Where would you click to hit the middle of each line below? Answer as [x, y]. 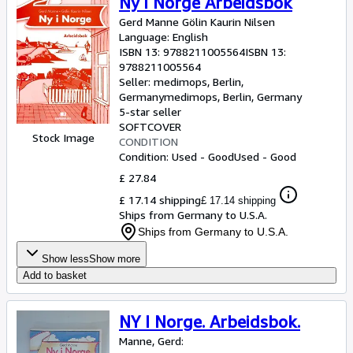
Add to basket [55, 275]
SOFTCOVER [150, 126]
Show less [65, 259]
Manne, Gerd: [151, 341]
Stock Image [63, 137]
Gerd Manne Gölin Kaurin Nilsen [197, 22]
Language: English [163, 37]
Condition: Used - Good [176, 156]
